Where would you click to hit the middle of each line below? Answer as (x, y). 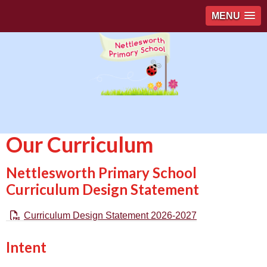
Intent (26, 247)
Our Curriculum (80, 144)
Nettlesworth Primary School (101, 173)
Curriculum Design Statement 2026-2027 (110, 215)
